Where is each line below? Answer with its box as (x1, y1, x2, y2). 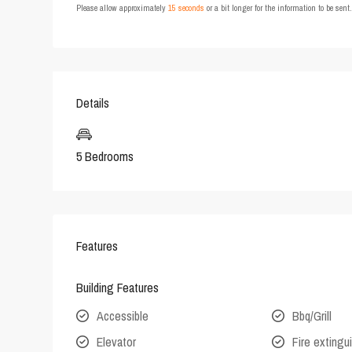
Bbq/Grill (292, 307, 332, 325)
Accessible (97, 307, 148, 325)
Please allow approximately (76, 2, 168, 14)
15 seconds (168, 2, 204, 14)
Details (76, 94, 109, 112)
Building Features (76, 279, 159, 297)
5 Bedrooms (76, 148, 134, 166)
